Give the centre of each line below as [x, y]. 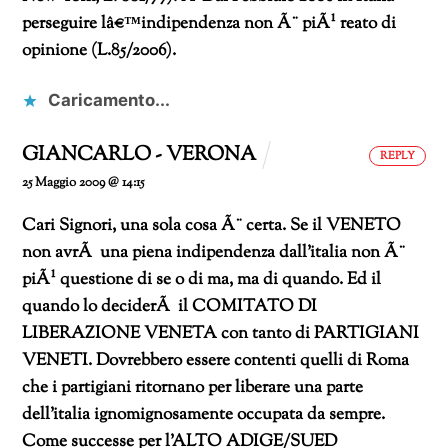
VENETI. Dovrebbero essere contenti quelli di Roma [216, 361]
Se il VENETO [344, 226]
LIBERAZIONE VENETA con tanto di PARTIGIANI [221, 334]
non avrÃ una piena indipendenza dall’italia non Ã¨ [214, 253]
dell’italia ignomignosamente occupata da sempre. [204, 415]
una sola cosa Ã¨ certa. [201, 226]
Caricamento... [109, 99]
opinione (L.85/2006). [99, 50]
